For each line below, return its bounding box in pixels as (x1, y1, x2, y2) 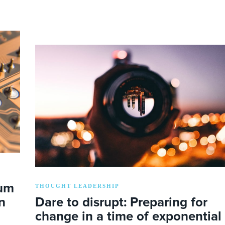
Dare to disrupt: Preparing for (35, 196, 207, 209)
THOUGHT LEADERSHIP (35, 183, 120, 189)
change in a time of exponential (35, 210, 221, 223)
